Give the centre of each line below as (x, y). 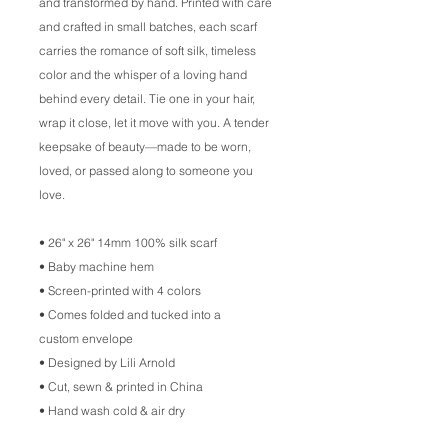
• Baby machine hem (96, 266)
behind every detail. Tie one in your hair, (147, 98)
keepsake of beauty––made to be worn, (145, 146)
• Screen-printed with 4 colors (121, 290)
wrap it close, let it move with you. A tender (154, 122)
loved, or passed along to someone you (146, 170)
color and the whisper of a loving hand (143, 74)
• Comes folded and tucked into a (130, 314)
